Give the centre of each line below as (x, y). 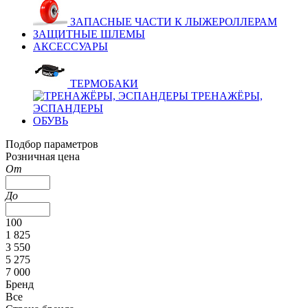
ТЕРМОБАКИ (104, 83)
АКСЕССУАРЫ (70, 46)
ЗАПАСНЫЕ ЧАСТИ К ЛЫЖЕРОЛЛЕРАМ (174, 21)
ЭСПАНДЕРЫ (68, 108)
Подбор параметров (52, 144)
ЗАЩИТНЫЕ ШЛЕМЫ (89, 34)
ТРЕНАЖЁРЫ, (227, 96)
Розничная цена (43, 156)
